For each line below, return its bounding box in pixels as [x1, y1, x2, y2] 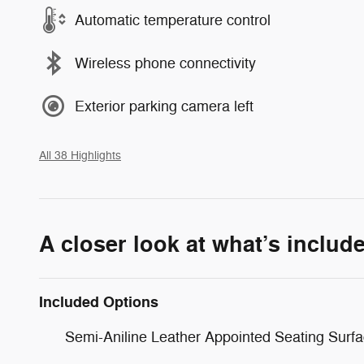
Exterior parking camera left [75, 97, 253, 115]
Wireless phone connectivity [75, 54, 256, 72]
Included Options [39, 292, 158, 313]
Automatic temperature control [75, 11, 271, 29]
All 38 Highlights [39, 149, 121, 163]
